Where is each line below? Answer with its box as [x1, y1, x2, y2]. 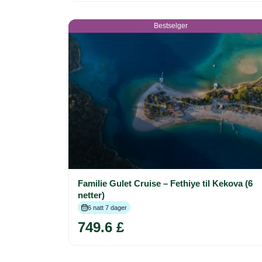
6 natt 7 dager [88, 204, 127, 212]
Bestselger [154, 22, 188, 30]
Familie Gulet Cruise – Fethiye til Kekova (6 [78, 178, 253, 189]
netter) [78, 190, 105, 201]
